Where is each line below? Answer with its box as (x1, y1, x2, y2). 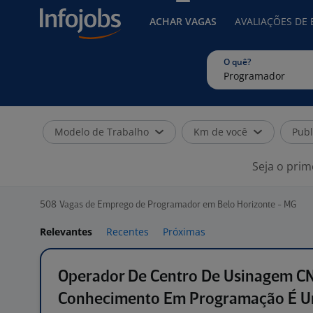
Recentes (106, 225, 149, 238)
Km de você (194, 125, 247, 138)
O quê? (224, 56, 251, 68)
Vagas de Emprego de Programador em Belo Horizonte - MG (59, 201, 296, 210)
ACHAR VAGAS (150, 15, 217, 28)
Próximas (163, 225, 205, 238)
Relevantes (40, 225, 92, 238)
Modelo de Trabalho (54, 125, 149, 138)
